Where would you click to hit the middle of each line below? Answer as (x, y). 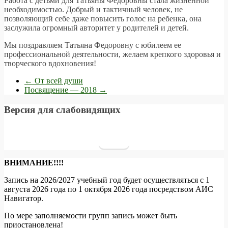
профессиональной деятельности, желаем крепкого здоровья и (112, 54)
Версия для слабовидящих (62, 109)
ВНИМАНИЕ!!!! (34, 163)
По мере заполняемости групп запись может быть (91, 216)
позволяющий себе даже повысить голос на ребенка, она (103, 18)
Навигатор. (24, 198)
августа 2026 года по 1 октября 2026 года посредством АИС (109, 189)
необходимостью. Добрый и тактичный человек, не (93, 9)
